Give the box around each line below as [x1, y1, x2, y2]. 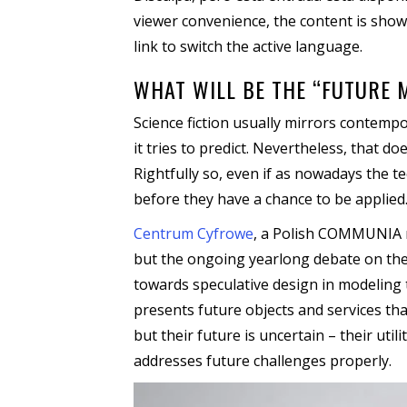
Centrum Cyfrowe [134, 223, 253, 243]
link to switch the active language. [134, 36, 362, 56]
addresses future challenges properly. [134, 351, 392, 371]
